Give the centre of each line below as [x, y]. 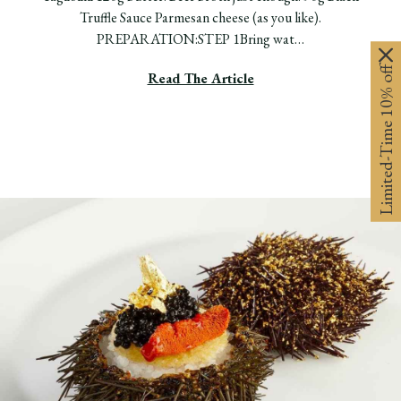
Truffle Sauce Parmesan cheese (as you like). [200, 17]
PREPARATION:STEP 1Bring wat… [200, 38]
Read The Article [200, 78]
